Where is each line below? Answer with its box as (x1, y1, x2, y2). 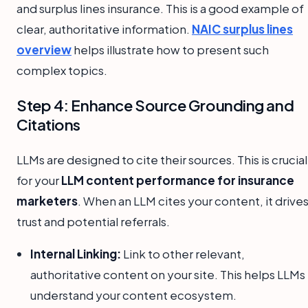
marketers (16, 192, 78, 208)
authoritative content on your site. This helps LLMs (30, 266, 305, 282)
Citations (16, 114, 81, 134)
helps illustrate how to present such (71, 41, 269, 57)
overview (16, 41, 71, 57)
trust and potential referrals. (16, 213, 170, 229)
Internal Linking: (30, 245, 121, 261)
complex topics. (16, 62, 107, 78)
